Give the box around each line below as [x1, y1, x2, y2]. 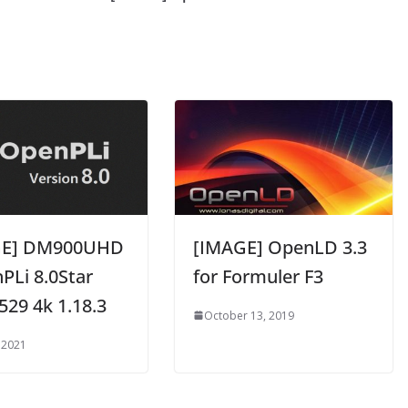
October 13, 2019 [204, 307, 294, 323]
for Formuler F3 [193, 263, 323, 289]
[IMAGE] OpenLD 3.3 [193, 234, 367, 260]
